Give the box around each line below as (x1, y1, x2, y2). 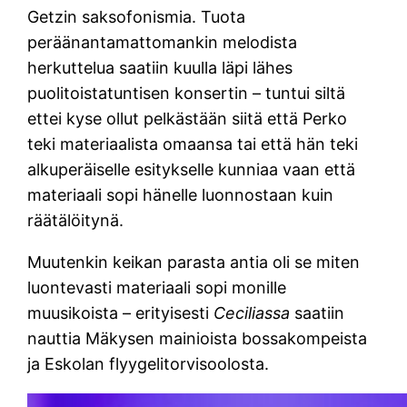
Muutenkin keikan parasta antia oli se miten (27, 252, 361, 272)
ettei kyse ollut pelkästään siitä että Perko (27, 108, 348, 128)
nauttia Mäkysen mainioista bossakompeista (27, 328, 368, 348)
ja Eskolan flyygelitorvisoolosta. (27, 353, 270, 373)
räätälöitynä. (27, 210, 124, 230)
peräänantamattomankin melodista (27, 32, 298, 52)
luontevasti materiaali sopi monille (27, 277, 287, 297)
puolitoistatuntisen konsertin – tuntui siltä (27, 83, 346, 103)
